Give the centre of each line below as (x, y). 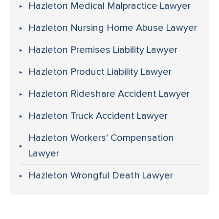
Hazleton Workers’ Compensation (101, 138)
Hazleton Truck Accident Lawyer (98, 116)
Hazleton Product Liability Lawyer (100, 72)
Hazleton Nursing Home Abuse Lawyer (113, 28)
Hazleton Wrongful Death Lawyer (101, 175)
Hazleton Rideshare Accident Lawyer (109, 94)
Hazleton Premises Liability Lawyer (103, 50)
